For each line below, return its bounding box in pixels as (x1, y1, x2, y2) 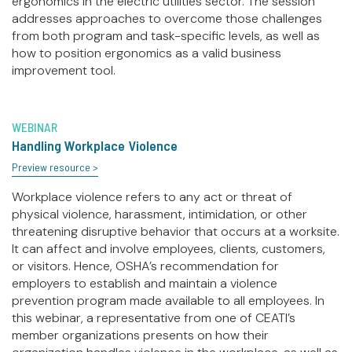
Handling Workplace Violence (12, 137, 178, 155)
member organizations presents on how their (12, 327, 269, 344)
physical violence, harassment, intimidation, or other (12, 206, 307, 223)
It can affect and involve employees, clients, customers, (12, 240, 325, 258)
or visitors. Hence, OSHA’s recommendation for (12, 258, 279, 275)
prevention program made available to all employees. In (12, 292, 324, 310)
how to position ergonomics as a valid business (12, 45, 281, 62)
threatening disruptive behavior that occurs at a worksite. (12, 223, 339, 240)
